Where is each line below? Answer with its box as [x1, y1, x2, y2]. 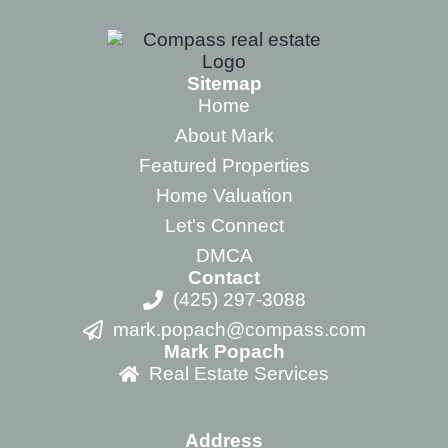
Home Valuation [155, 184, 293, 206]
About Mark [174, 124, 274, 146]
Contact [188, 266, 260, 288]
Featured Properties [138, 154, 310, 176]
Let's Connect [164, 214, 284, 236]
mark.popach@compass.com [112, 318, 366, 340]
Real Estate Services [149, 362, 329, 384]
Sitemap [186, 72, 262, 94]
